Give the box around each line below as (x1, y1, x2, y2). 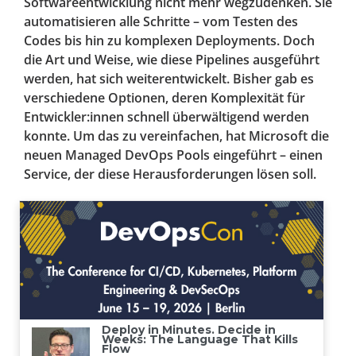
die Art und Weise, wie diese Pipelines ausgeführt (24, 51, 319, 69)
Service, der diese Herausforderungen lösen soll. (24, 165, 316, 184)
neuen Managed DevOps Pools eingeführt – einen (24, 146, 323, 164)
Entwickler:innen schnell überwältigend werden (24, 108, 309, 126)
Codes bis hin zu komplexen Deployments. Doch (24, 32, 315, 50)
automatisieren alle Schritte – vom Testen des (24, 13, 298, 31)
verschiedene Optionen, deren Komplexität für (24, 89, 305, 107)
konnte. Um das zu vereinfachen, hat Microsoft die (24, 127, 329, 145)
